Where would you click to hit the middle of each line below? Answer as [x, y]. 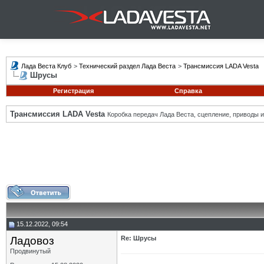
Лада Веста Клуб [46, 66]
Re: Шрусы [138, 238]
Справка [188, 91]
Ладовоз [32, 241]
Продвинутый [30, 251]
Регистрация [73, 91]
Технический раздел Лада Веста [127, 66]
